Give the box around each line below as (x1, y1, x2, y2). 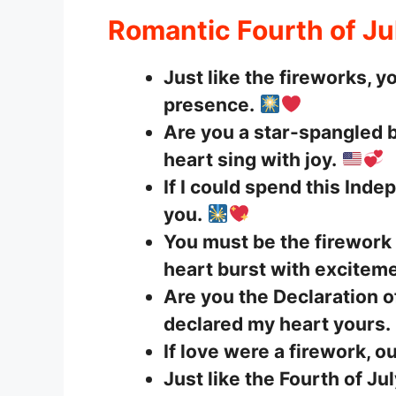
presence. (164, 94, 255, 117)
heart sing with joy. (164, 148, 337, 171)
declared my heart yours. (164, 313, 391, 336)
